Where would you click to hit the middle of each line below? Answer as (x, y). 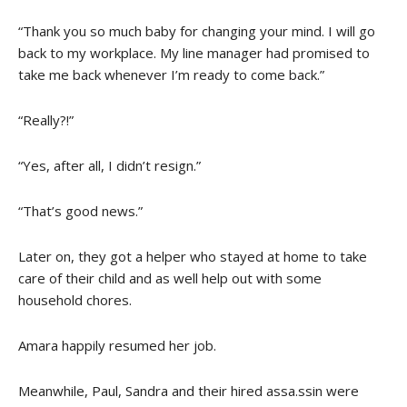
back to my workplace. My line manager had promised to (194, 52)
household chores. (75, 299)
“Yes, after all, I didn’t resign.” (109, 165)
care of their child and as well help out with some (170, 278)
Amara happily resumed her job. (117, 345)
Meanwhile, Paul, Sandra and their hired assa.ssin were (189, 390)
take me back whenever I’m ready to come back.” (171, 74)
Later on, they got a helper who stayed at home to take (193, 256)
